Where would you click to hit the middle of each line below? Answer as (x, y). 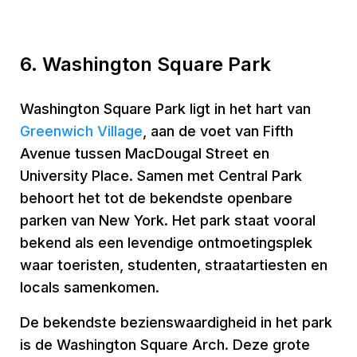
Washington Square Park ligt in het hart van (165, 109)
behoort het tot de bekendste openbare (156, 198)
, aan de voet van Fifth (218, 131)
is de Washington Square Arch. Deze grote (165, 345)
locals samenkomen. (90, 287)
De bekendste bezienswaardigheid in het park (176, 322)
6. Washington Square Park (145, 64)
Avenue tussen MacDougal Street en (145, 153)
